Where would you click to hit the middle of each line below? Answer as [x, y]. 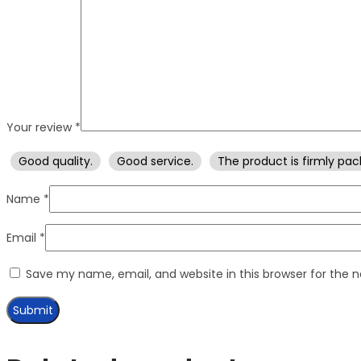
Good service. [155, 161]
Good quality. [56, 161]
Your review [41, 127]
